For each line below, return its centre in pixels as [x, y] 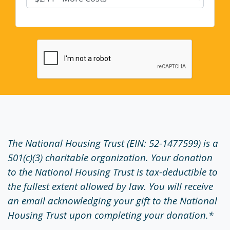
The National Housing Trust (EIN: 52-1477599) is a [113, 143]
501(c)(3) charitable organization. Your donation [110, 158]
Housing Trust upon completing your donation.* [111, 215]
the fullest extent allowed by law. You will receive [110, 186]
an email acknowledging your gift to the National [112, 201]
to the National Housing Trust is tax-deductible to [113, 172]
